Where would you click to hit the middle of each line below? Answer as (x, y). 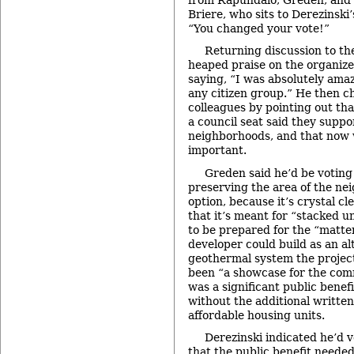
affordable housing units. (256, 315)
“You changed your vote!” (259, 28)
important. (217, 151)
